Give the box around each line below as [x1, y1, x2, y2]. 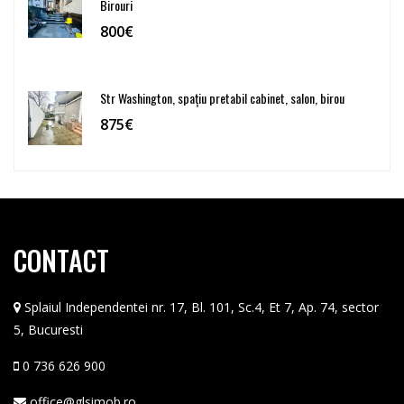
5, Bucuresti [14, 320, 83, 338]
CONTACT [14, 239, 109, 280]
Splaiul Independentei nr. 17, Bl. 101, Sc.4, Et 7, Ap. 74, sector [24, 298, 379, 316]
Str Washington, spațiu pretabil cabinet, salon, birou [100, 87, 344, 107]
